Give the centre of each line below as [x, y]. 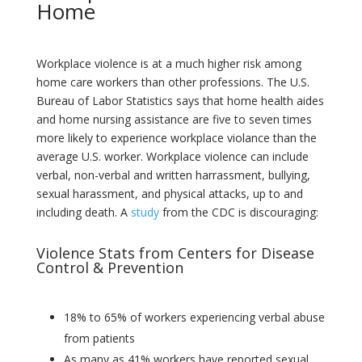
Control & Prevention [109, 268]
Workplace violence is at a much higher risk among [168, 64]
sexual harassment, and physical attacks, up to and [169, 194]
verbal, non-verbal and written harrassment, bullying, [173, 175]
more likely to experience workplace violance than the [176, 138]
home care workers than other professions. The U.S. [173, 82]
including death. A [83, 213]
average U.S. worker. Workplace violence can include [172, 157]
